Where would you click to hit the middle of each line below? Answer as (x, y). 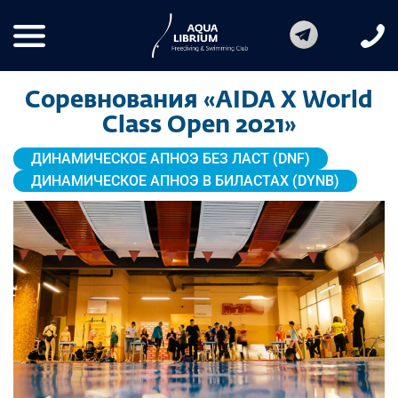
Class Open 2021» (199, 126)
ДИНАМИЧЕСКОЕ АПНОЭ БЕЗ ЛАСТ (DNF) (171, 159)
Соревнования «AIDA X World (199, 101)
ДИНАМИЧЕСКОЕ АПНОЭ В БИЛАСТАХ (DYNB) (185, 181)
